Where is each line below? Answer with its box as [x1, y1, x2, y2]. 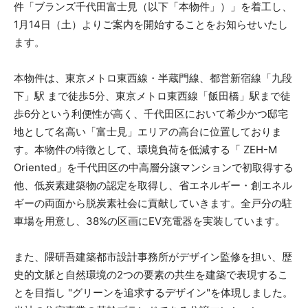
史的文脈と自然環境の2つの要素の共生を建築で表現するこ [14, 267, 288, 281]
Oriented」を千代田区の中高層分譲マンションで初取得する [14, 160, 294, 174]
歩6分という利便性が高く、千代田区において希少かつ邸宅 [14, 107, 288, 120]
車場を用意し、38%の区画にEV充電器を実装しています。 [14, 214, 285, 228]
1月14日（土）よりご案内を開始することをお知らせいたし [14, 17, 288, 31]
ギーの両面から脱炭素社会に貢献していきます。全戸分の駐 [14, 196, 292, 210]
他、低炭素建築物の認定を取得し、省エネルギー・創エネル [14, 178, 292, 192]
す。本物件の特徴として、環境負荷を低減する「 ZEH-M [14, 142, 277, 156]
